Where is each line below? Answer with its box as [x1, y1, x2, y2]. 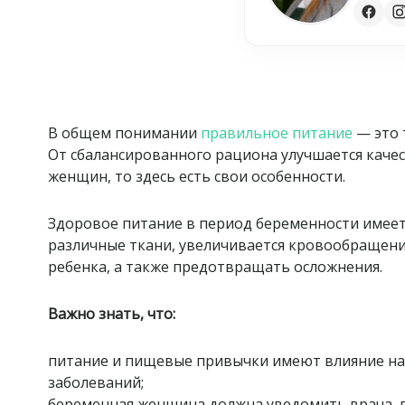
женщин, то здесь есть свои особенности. [48, 165, 346, 186]
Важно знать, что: [48, 303, 176, 324]
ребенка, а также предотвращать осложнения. [48, 256, 387, 277]
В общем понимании [48, 122, 202, 143]
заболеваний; [48, 372, 145, 392]
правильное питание [201, 122, 353, 143]
